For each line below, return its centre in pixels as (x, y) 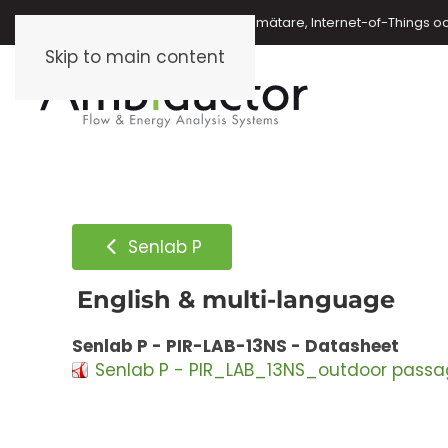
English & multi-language (236, 299)
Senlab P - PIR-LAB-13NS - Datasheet (235, 346)
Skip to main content (135, 57)
